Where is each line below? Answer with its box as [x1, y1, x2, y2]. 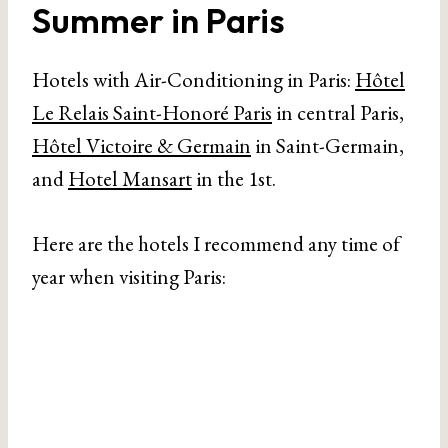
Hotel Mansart [68, 165, 192, 192]
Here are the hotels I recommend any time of [32, 230, 400, 257]
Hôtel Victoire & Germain [32, 132, 251, 159]
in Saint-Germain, [251, 132, 404, 159]
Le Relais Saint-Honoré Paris [32, 99, 272, 126]
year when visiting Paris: [32, 263, 226, 290]
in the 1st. [192, 165, 276, 192]
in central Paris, [272, 99, 404, 126]
